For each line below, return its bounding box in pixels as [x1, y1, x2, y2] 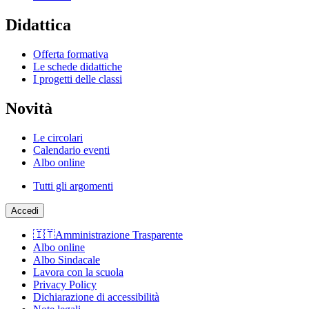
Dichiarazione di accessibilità [33, 290, 159, 303]
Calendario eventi [33, 143, 110, 156]
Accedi [11, 205, 39, 216]
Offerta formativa [33, 48, 108, 61]
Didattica [6, 16, 71, 34]
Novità [6, 99, 52, 118]
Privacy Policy [33, 278, 97, 290]
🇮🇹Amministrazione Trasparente [33, 228, 183, 241]
